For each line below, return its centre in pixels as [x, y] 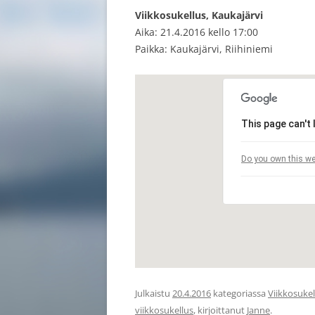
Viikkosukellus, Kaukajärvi [199, 15]
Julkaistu [154, 293]
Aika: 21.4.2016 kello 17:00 [197, 32]
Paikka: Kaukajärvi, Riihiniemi [204, 49]
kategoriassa [239, 293]
